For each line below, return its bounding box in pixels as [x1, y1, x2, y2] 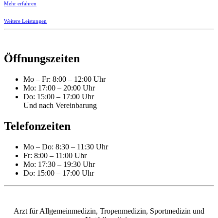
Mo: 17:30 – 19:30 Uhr [23, 160, 95, 168]
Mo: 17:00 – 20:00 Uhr [23, 84, 95, 92]
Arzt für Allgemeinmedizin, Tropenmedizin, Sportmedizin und [14, 206, 204, 215]
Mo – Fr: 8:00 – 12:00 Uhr [23, 75, 106, 84]
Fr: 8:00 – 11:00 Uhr [23, 151, 87, 160]
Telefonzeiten [4, 120, 71, 133]
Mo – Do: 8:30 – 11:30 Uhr [23, 142, 108, 151]
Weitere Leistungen [4, 18, 47, 24]
